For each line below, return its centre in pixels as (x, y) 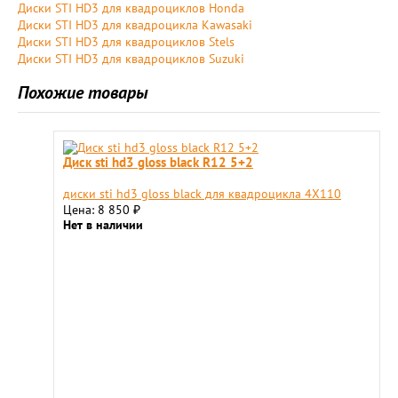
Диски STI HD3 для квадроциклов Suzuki (131, 59)
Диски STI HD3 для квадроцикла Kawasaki (135, 25)
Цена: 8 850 (98, 210)
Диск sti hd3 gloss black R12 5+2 (158, 162)
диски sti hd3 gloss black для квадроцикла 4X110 (202, 194)
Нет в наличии (103, 225)
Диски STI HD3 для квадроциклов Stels (126, 42)
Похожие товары (83, 92)
